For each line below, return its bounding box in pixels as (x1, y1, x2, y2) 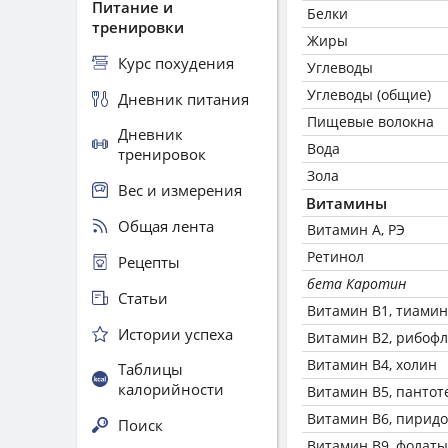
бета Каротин (307, 274, 406, 293)
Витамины (306, 193, 387, 213)
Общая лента (118, 215, 214, 236)
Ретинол (307, 247, 364, 266)
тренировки (92, 17, 184, 37)
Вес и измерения (118, 179, 242, 200)
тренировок (118, 144, 206, 164)
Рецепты (118, 251, 180, 272)
